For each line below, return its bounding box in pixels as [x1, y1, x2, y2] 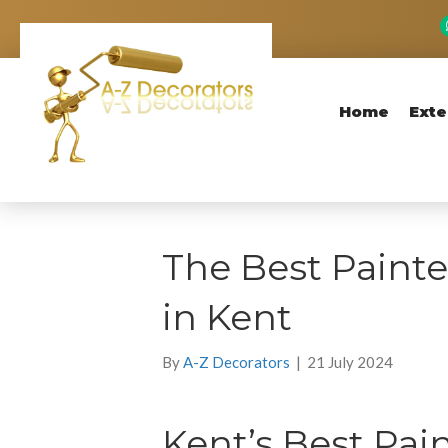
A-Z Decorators [183, 352, 290, 371]
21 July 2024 [307, 352, 393, 371]
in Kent [162, 294, 292, 339]
